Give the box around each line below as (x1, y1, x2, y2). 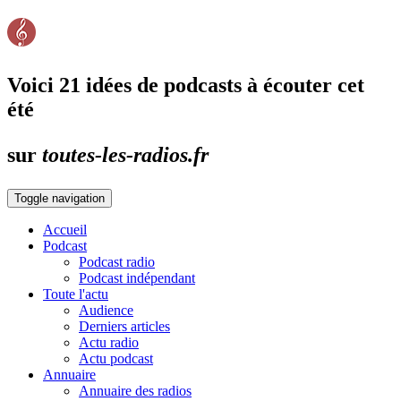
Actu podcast (79, 350, 153, 366)
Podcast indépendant (79, 269, 195, 286)
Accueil (43, 221, 87, 237)
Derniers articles (79, 318, 170, 334)
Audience (79, 302, 133, 318)
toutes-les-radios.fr (42, 142, 209, 166)
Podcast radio (79, 253, 155, 269)
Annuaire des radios (79, 382, 192, 398)
